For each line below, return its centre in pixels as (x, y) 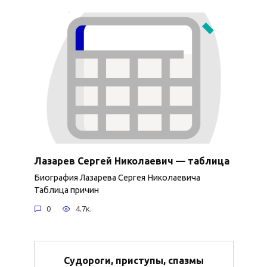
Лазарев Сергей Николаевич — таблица (131, 161)
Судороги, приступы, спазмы (133, 260)
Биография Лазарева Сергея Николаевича (117, 177)
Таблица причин (66, 190)
